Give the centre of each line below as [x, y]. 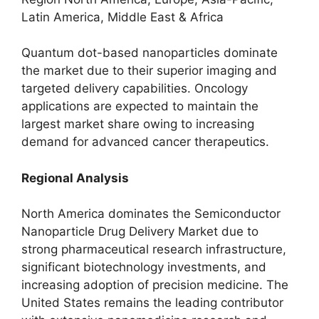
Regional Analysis [75, 178]
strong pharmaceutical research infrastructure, [154, 249]
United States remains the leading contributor [152, 303]
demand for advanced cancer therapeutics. [145, 142]
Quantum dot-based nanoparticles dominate [150, 53]
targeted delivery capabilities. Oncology [135, 88]
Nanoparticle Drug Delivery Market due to [140, 231]
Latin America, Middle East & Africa [122, 17]
